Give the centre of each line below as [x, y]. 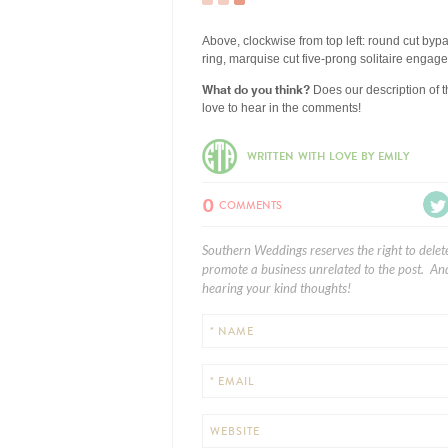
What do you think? [256, 88]
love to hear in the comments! [281, 108]
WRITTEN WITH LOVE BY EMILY [328, 156]
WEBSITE [235, 431]
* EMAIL [232, 381]
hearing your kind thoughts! [276, 289]
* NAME [232, 331]
